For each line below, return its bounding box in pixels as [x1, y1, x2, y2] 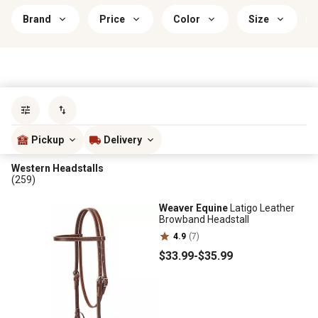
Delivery [104, 134, 142, 146]
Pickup [31, 134, 64, 146]
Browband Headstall [159, 214, 249, 225]
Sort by [204, 96, 241, 107]
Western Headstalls [11, 163, 104, 174]
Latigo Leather [228, 202, 295, 214]
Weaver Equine [159, 202, 228, 214]
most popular [240, 96, 304, 107]
